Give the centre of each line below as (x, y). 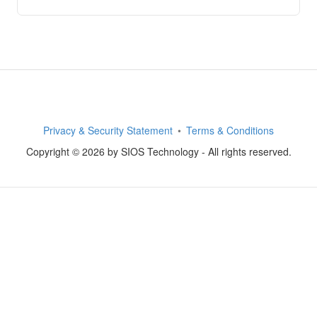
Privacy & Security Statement (108, 130)
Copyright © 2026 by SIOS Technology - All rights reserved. (158, 151)
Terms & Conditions (230, 130)
